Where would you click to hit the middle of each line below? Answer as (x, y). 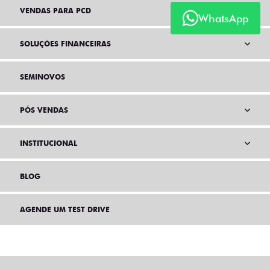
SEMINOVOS (42, 77)
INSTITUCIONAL (49, 143)
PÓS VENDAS (44, 110)
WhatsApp (223, 18)
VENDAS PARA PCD (55, 11)
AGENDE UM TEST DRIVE (65, 210)
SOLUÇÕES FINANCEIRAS (65, 44)
